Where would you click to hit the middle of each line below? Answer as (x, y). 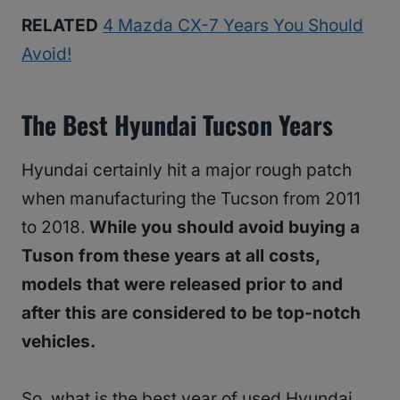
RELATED (60, 25)
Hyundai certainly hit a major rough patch (187, 170)
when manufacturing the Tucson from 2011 (191, 198)
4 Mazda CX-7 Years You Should (233, 25)
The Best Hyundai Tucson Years (180, 124)
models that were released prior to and (182, 284)
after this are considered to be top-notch (191, 312)
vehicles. (58, 341)
